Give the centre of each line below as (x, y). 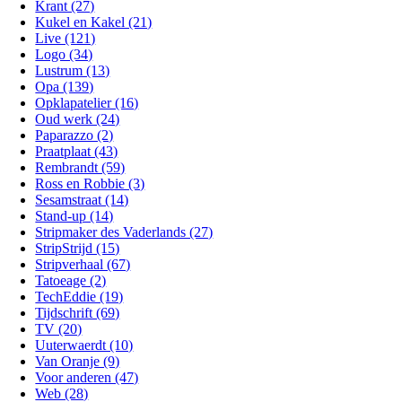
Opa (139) (65, 87)
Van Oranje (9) (78, 361)
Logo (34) (64, 54)
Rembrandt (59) (80, 167)
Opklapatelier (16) (87, 103)
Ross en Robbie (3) (90, 184)
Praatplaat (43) (77, 151)
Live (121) (66, 38)
